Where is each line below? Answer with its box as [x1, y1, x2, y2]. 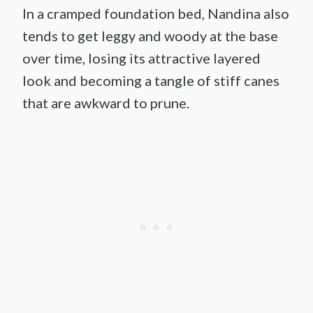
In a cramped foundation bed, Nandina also [22, 5, 289, 22]
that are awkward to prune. [22, 94, 189, 112]
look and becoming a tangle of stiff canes [22, 72, 279, 89]
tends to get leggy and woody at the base [22, 27, 278, 45]
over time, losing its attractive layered [22, 50, 261, 67]
